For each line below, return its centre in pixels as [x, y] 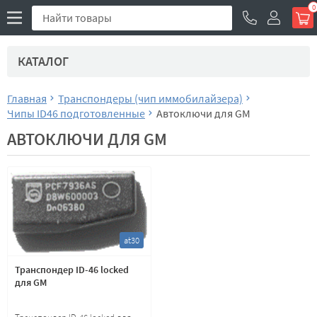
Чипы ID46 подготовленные [76, 113]
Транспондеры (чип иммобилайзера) [150, 98]
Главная [27, 98]
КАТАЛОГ [43, 61]
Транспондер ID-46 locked [72, 270]
